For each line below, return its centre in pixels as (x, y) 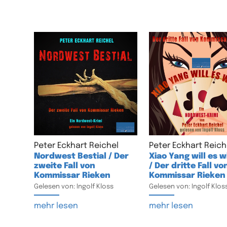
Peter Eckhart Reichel (77, 145)
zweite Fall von (65, 166)
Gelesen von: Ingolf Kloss (74, 186)
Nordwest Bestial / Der (82, 156)
